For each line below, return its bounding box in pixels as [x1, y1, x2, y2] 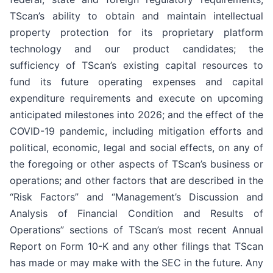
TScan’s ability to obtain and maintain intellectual [10, 9, 263, 22]
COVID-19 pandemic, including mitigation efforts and [10, 124, 263, 137]
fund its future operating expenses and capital [10, 75, 263, 88]
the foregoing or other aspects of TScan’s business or [10, 157, 263, 170]
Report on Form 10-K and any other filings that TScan [10, 239, 263, 252]
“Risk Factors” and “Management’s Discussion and [10, 190, 263, 203]
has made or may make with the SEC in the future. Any [10, 256, 263, 269]
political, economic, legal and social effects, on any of [10, 141, 263, 154]
